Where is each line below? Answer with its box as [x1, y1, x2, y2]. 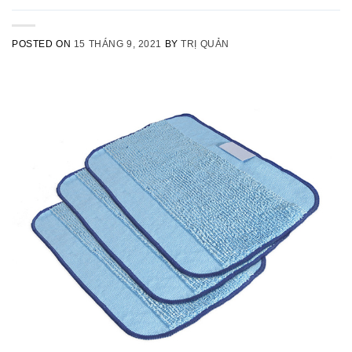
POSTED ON [12, 38, 74, 49]
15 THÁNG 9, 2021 [73, 38, 163, 49]
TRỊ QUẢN [181, 38, 229, 49]
